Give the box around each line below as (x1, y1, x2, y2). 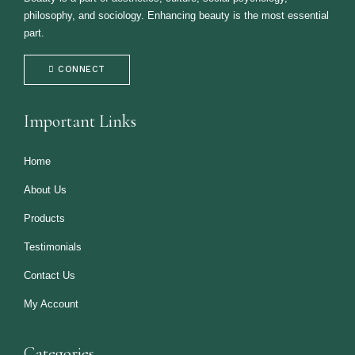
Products (24, 212, 65, 224)
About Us (24, 183, 67, 196)
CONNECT (58, 63, 105, 74)
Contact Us (24, 269, 75, 281)
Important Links (24, 110, 136, 132)
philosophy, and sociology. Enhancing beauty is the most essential (24, 9, 329, 21)
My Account (24, 297, 78, 310)
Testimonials (24, 240, 82, 253)
